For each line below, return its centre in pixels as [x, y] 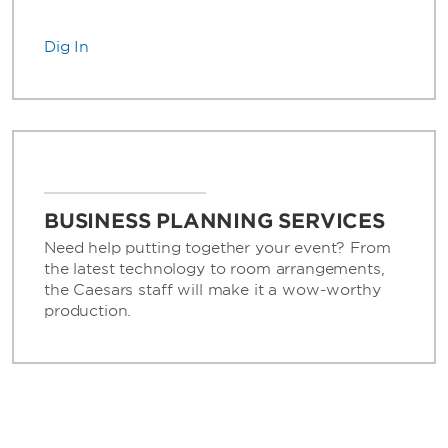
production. [88, 310]
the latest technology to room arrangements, [214, 268]
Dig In [67, 46]
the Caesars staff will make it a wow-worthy [212, 289]
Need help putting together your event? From [217, 247]
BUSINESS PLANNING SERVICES [214, 220]
